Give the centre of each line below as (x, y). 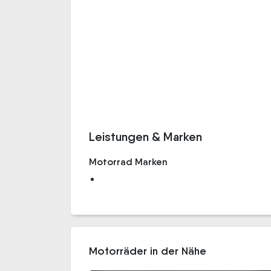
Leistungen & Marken (145, 137)
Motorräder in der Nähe (148, 251)
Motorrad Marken (128, 162)
